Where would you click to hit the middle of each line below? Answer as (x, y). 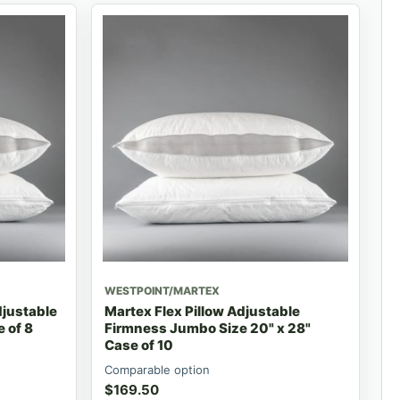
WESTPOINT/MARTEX (162, 290)
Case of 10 (138, 345)
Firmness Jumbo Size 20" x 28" (207, 328)
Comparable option (157, 369)
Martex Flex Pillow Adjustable (202, 311)
